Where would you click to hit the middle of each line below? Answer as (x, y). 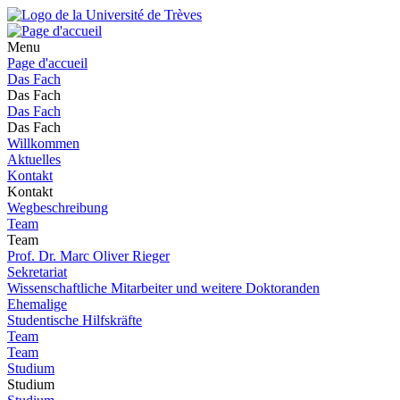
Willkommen (43, 143)
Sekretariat (37, 272)
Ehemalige (37, 304)
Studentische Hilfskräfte (75, 320)
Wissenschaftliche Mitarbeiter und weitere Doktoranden (163, 288)
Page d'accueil (47, 63)
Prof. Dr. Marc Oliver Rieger (88, 256)
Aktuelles (34, 159)
